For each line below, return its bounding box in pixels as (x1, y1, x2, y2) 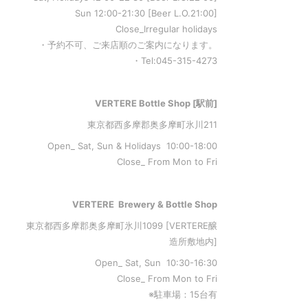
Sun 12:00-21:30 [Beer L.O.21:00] (74, 8, 217, 19)
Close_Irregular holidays (115, 23, 217, 34)
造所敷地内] (168, 236, 217, 247)
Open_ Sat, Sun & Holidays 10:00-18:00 (47, 140, 217, 151)
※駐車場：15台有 (148, 289, 217, 300)
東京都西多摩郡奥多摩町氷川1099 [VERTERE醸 (25, 220, 217, 231)
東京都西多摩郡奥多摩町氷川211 (87, 119, 217, 130)
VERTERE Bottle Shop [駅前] (94, 98, 217, 109)
